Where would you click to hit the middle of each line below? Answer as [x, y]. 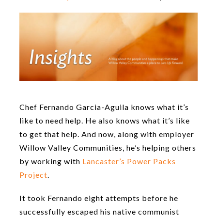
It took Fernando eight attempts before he [99, 198]
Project [33, 175]
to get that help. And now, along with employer [107, 134]
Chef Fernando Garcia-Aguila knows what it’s [104, 107]
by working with [51, 161]
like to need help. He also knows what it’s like [105, 121]
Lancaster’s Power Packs [129, 161]
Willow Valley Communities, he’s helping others [108, 148]
